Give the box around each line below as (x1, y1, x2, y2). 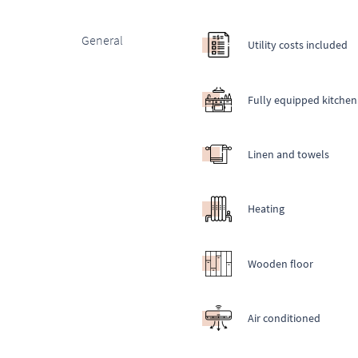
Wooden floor (247, 256, 313, 271)
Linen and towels (247, 146, 329, 161)
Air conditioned (247, 311, 320, 326)
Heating (247, 201, 284, 217)
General (82, 31, 123, 48)
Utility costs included (247, 38, 348, 53)
